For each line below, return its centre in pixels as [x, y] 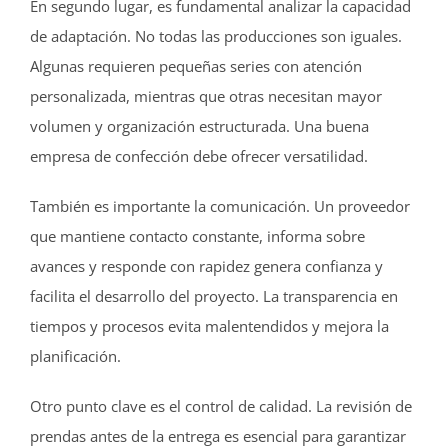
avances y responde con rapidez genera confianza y [206, 266]
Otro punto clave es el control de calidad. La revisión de [220, 406]
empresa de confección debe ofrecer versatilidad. [198, 156]
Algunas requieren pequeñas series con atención [195, 66]
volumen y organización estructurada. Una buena [199, 126]
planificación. [75, 356]
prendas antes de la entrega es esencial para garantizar [217, 436]
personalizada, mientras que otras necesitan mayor [205, 96]
